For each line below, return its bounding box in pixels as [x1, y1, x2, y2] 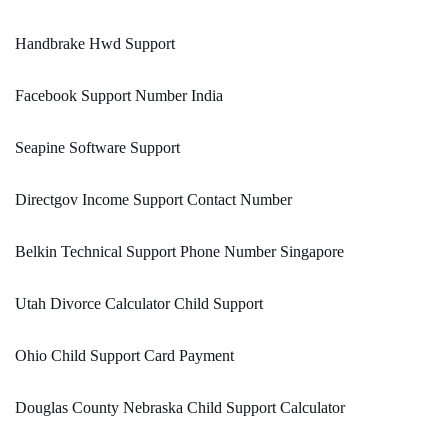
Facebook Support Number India [15, 87, 223, 105]
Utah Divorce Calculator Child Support [15, 295, 263, 313]
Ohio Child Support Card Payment [15, 347, 234, 365]
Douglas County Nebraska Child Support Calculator [15, 399, 345, 417]
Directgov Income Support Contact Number [15, 191, 292, 209]
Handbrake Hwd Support [15, 35, 175, 53]
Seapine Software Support [15, 139, 180, 157]
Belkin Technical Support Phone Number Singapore [15, 243, 344, 261]
